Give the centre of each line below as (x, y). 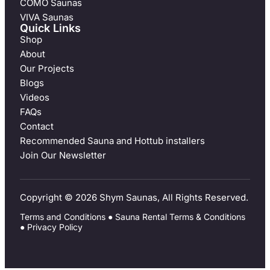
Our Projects (47, 68)
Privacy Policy (55, 227)
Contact (37, 126)
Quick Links (50, 28)
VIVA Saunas (47, 17)
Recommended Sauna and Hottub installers (112, 140)
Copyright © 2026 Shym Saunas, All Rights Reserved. (134, 197)
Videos (35, 97)
